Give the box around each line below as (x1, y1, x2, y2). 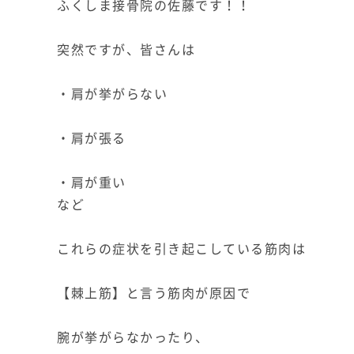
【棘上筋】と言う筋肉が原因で (57, 282, 250, 302)
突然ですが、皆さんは (57, 39, 195, 58)
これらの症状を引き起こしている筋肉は (57, 238, 306, 258)
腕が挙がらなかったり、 (57, 326, 209, 346)
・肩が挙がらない (57, 83, 168, 103)
